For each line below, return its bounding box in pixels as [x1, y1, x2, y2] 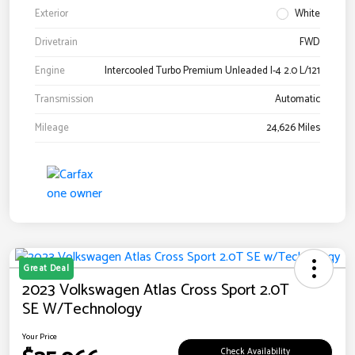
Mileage [35, 120, 69, 137]
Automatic [275, 91, 320, 109]
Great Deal [24, 261, 69, 277]
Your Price [22, 330, 57, 344]
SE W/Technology [22, 296, 142, 323]
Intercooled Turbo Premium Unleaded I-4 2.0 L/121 [105, 63, 320, 80]
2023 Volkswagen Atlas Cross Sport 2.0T [22, 277, 289, 304]
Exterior [35, 6, 68, 23]
